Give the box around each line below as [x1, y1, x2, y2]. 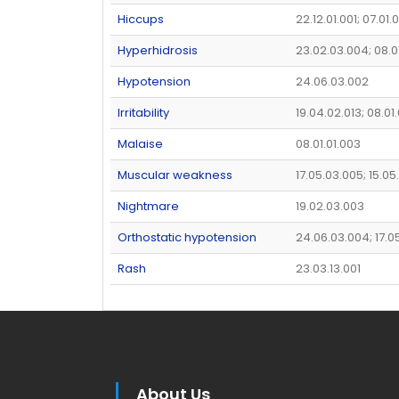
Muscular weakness [118, 166, 232, 183]
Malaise [118, 134, 163, 152]
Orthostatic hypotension [118, 228, 256, 246]
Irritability [118, 103, 169, 121]
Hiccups [118, 10, 164, 28]
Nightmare [118, 197, 179, 215]
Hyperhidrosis [118, 41, 198, 59]
